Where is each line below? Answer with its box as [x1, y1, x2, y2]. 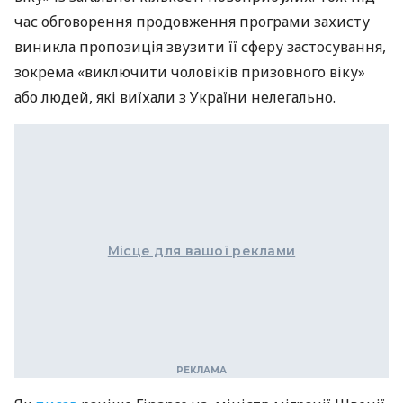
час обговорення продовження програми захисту [14, 12, 370, 32]
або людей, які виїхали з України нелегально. [14, 87, 336, 108]
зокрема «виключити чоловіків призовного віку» [14, 62, 365, 83]
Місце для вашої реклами [107, 243, 296, 260]
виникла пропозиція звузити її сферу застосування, [14, 37, 386, 58]
